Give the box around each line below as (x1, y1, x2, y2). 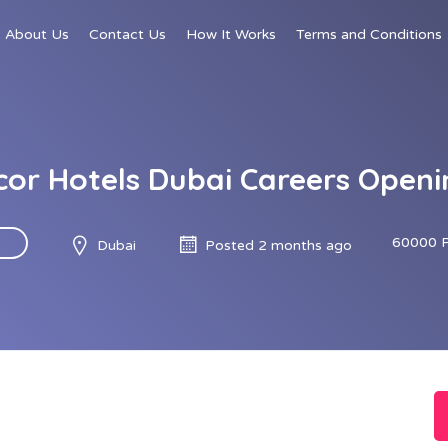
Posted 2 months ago (205, 236, 352, 254)
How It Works (186, 26, 276, 43)
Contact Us (89, 26, 166, 43)
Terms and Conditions (296, 26, 442, 43)
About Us (5, 26, 69, 43)
